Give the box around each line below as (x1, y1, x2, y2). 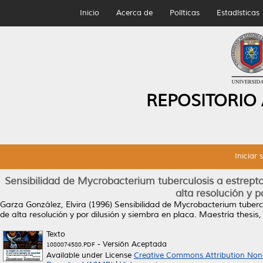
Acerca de (116, 8, 153, 18)
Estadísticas (216, 8, 259, 18)
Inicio (79, 8, 99, 18)
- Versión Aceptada (95, 240, 167, 249)
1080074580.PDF (46, 241, 95, 248)
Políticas (169, 8, 200, 18)
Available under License (46, 251, 134, 260)
